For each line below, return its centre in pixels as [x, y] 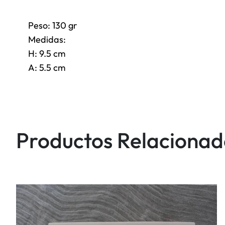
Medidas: [47, 39]
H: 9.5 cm [47, 53]
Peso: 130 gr [53, 25]
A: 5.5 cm [47, 67]
